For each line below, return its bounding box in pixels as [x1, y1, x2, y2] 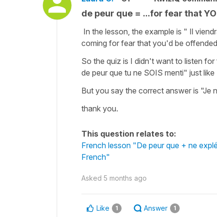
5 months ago [104, 173, 147, 182]
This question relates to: [81, 128, 176, 139]
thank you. [81, 103, 118, 113]
